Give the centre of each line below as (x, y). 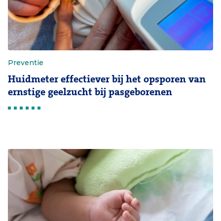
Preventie (26, 63)
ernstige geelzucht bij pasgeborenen (90, 92)
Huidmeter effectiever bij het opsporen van (107, 79)
